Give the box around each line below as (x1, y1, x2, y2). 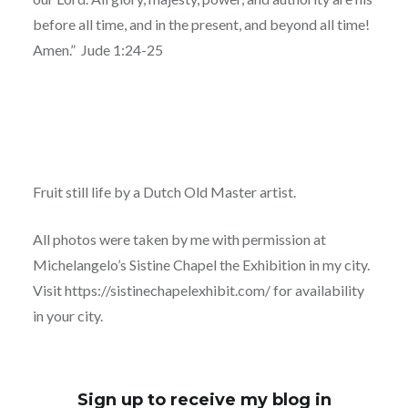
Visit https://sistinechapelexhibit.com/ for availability (32, 280, 364, 299)
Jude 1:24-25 (80, 40, 163, 58)
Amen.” (32, 40, 76, 58)
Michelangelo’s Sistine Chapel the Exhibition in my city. (32, 255, 372, 273)
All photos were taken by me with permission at (32, 229, 326, 248)
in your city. (32, 306, 103, 324)
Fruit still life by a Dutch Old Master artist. (32, 182, 296, 200)
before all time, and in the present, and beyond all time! (32, 15, 370, 33)
